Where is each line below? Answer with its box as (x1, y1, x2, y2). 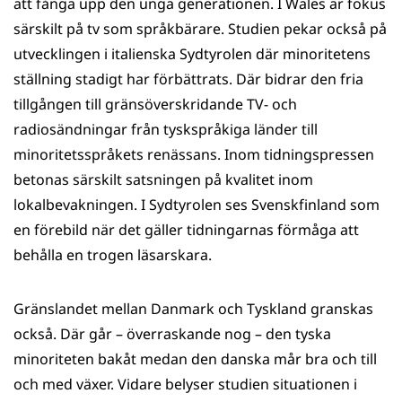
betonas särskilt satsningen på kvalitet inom (13, 170, 313, 189)
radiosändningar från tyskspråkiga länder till (13, 119, 318, 139)
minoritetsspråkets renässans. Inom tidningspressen (13, 144, 374, 164)
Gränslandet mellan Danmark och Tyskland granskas (13, 299, 373, 319)
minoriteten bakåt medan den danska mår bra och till (13, 349, 377, 369)
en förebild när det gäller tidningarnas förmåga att (13, 220, 359, 240)
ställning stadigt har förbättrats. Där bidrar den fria (13, 69, 363, 89)
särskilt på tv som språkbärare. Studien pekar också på (13, 19, 387, 39)
